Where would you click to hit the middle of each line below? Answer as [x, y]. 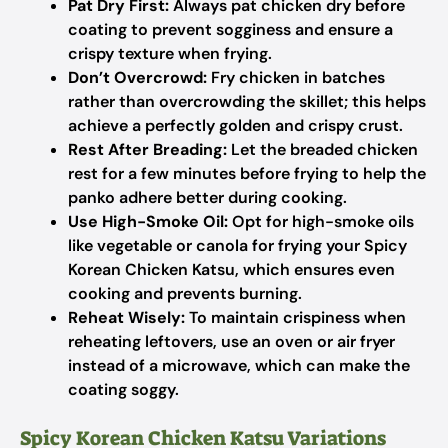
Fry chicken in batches [296, 77]
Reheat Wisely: [126, 317]
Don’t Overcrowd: [137, 77]
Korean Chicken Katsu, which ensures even [231, 269]
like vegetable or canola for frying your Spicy [237, 245]
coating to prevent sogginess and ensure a [230, 29]
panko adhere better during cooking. [207, 197]
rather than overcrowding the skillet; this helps [247, 101]
